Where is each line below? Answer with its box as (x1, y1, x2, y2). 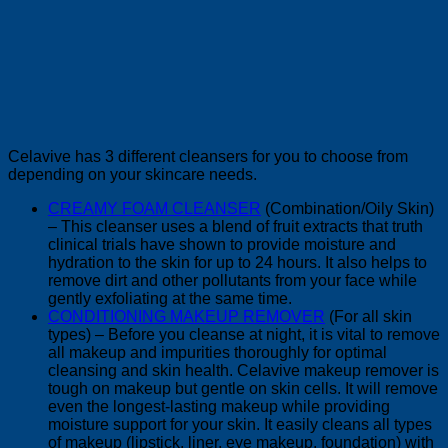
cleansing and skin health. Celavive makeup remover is (48, 361, 439, 379)
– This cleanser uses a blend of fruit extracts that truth (48, 217, 423, 235)
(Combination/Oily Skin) (261, 199, 434, 217)
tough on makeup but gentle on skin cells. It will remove (48, 379, 438, 397)
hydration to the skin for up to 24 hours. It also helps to (48, 253, 427, 271)
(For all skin (325, 307, 412, 325)
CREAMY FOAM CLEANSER (48, 199, 261, 217)
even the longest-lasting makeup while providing (48, 397, 390, 415)
